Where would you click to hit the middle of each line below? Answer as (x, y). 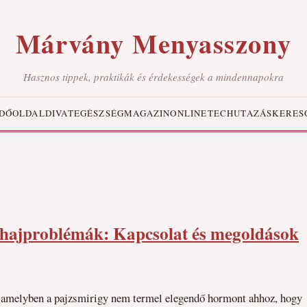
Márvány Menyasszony (153, 43)
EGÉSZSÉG (99, 113)
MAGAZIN (147, 113)
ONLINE (189, 113)
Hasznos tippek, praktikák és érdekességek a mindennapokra (153, 76)
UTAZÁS (253, 113)
